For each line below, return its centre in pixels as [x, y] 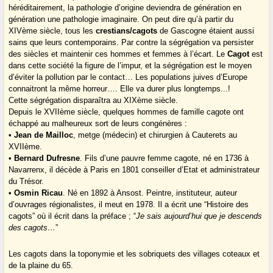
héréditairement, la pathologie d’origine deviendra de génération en [125, 8]
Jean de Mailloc [44, 135]
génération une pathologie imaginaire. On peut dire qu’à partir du [121, 19]
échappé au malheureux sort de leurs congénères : [98, 124]
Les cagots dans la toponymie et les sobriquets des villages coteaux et [134, 254]
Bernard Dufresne [47, 158]
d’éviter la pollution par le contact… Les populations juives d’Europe [128, 77]
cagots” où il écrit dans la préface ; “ [73, 216]
